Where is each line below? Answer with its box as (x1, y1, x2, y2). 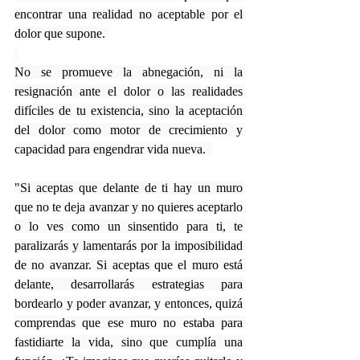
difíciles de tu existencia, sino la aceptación (14, 103, 243, 117)
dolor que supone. (14, 26, 108, 40)
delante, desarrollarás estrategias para (14, 276, 243, 291)
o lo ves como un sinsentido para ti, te (14, 219, 243, 233)
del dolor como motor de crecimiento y (14, 122, 243, 137)
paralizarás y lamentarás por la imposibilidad (14, 238, 243, 252)
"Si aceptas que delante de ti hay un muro (14, 180, 243, 194)
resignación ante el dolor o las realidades (14, 84, 243, 98)
